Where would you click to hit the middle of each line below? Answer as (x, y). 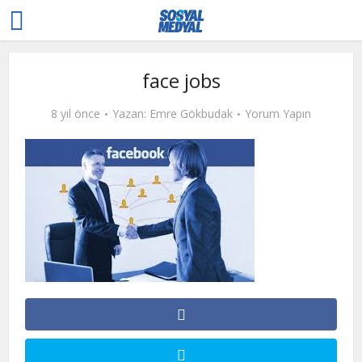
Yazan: (131, 114)
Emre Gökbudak (191, 114)
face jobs (181, 80)
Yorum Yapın (278, 114)
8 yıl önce (76, 114)
